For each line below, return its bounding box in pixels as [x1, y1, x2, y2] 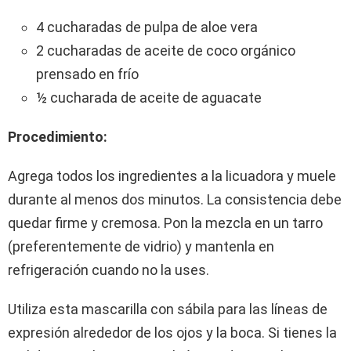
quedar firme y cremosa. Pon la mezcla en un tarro [8, 215, 323, 232]
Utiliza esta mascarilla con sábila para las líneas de [8, 301, 327, 318]
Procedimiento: [8, 128, 107, 146]
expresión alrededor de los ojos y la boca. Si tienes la [8, 324, 337, 342]
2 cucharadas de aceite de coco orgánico [36, 42, 295, 60]
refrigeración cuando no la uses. [8, 262, 209, 279]
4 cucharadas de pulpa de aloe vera [36, 19, 258, 36]
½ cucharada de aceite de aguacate [36, 89, 262, 107]
